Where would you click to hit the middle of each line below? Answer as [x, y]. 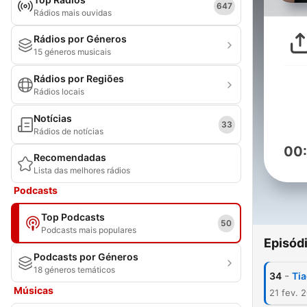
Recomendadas [70, 157]
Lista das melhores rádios [82, 170]
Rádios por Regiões [79, 78]
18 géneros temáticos [74, 270]
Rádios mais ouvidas [73, 13]
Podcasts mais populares [89, 230]
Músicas [34, 290]
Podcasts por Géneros [86, 257]
